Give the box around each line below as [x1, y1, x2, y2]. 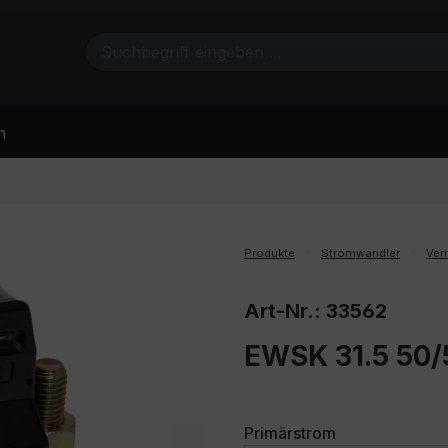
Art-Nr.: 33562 [244, 298, 387, 323]
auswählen [335, 421, 419, 442]
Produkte [244, 245, 295, 260]
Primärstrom [244, 422, 336, 443]
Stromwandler [321, 245, 400, 260]
